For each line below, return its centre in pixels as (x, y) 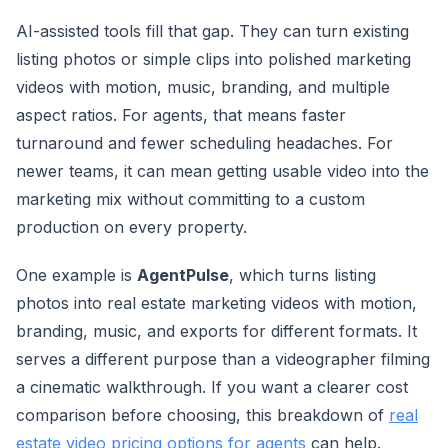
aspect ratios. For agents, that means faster (181, 115)
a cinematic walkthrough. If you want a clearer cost (212, 387)
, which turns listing (302, 275)
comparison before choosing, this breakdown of (202, 415)
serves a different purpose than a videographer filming (223, 359)
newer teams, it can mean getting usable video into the (222, 171)
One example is (76, 275)
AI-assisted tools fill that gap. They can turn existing (212, 31)
